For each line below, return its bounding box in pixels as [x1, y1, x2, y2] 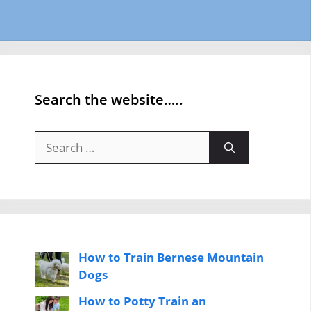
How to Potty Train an [78, 293, 206, 310]
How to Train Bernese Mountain [78, 249, 264, 265]
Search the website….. [35, 90, 183, 109]
